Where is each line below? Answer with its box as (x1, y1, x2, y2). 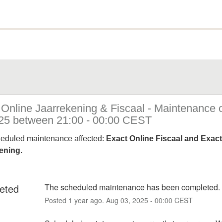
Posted (45, 195, 68, 205)
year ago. (72, 195, 106, 205)
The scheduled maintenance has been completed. (45, 181, 220, 193)
